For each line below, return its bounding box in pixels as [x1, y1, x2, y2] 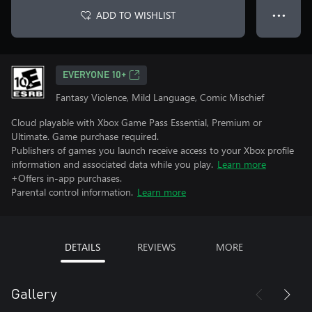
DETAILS [65, 240, 100, 253]
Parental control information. [11, 185, 133, 198]
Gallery [11, 288, 57, 302]
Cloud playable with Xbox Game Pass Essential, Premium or [11, 116, 262, 129]
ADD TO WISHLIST [96, 8, 175, 22]
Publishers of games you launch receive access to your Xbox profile [11, 143, 294, 157]
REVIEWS [136, 240, 175, 253]
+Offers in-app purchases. [11, 171, 122, 185]
